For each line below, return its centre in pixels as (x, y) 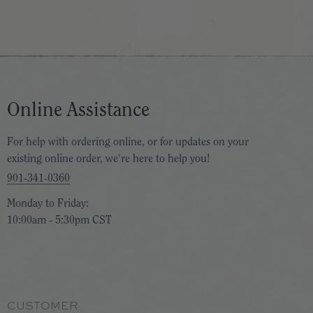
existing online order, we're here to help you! (108, 159)
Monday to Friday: (48, 203)
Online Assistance (78, 110)
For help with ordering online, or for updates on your (128, 142)
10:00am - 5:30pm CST (59, 220)
